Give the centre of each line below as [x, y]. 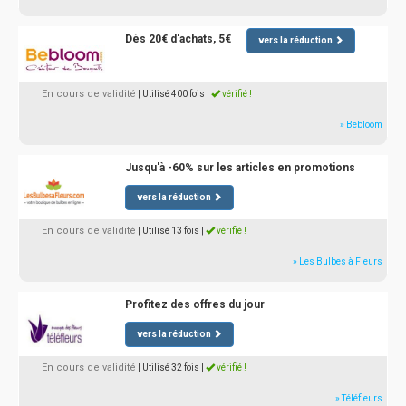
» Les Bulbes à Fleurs [338, 262]
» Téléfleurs [359, 399]
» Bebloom [361, 125]
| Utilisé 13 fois [169, 231]
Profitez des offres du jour [194, 305]
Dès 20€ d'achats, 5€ [178, 39]
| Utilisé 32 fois [169, 368]
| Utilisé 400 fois [171, 94]
